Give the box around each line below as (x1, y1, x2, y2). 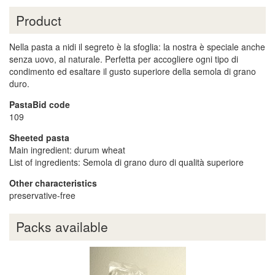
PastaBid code (9, 98, 70, 110)
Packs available (15, 217, 108, 236)
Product (15, 10, 61, 29)
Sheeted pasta (9, 131, 69, 144)
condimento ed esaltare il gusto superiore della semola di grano (9, 64, 256, 77)
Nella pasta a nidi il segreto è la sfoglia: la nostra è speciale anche (9, 40, 265, 53)
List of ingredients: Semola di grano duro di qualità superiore (9, 155, 244, 168)
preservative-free (9, 188, 76, 201)
